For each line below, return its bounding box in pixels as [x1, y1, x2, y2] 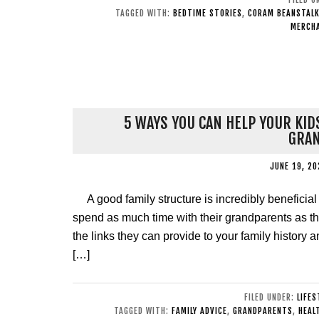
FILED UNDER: [244, 292, 297, 303]
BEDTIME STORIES [172, 8, 242, 19]
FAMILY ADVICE [171, 305, 227, 316]
